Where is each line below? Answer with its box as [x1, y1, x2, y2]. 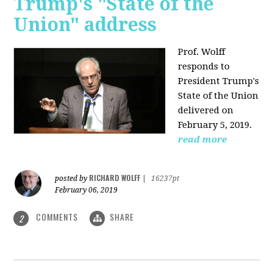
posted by [55, 174, 90, 183]
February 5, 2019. [178, 119, 252, 131]
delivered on [178, 105, 234, 116]
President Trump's [178, 76, 260, 87]
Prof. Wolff [178, 46, 225, 58]
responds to [178, 61, 230, 73]
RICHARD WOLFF [89, 172, 141, 183]
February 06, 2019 [55, 186, 118, 195]
